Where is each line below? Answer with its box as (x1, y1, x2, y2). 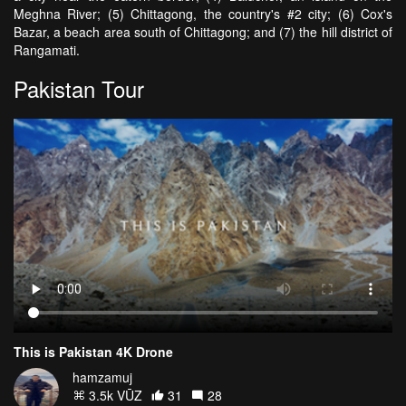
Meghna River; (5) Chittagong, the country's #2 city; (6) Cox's (14, 5, 392, 24)
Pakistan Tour (14, 72, 144, 105)
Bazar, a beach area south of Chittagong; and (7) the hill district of (14, 23, 392, 42)
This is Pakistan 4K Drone (14, 342, 173, 361)
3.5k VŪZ (85, 385, 142, 404)
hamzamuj (72, 367, 132, 386)
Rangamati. (14, 41, 80, 60)
